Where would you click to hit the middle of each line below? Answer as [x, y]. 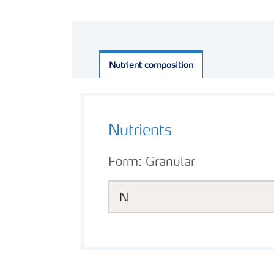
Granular [170, 163]
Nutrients [140, 131]
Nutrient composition [151, 65]
